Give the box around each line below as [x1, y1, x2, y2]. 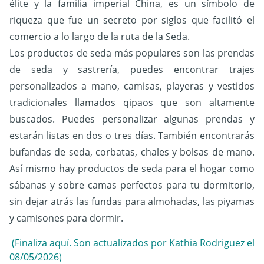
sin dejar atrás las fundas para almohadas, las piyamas [9, 194, 255, 208]
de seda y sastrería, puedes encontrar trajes [9, 62, 255, 76]
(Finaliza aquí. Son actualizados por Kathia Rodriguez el [9, 236, 255, 249]
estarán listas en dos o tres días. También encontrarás [9, 128, 255, 142]
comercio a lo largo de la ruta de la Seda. [9, 29, 190, 43]
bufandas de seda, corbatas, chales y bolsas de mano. [9, 145, 255, 159]
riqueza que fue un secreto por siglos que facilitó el [9, 13, 255, 27]
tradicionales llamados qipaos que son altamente [9, 95, 255, 109]
